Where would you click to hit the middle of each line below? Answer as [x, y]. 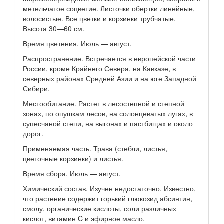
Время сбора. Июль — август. [72, 173]
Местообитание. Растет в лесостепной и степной [104, 103]
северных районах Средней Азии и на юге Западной [110, 78]
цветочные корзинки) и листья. [73, 158]
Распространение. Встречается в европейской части [109, 58]
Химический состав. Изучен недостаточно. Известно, [109, 188]
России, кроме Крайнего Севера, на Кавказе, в [99, 68]
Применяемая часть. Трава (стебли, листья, [95, 148]
